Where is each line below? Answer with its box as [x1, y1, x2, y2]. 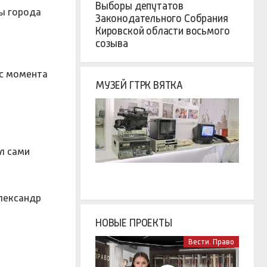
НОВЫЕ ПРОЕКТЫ [95, 216, 172, 229]
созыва [95, 38, 128, 50]
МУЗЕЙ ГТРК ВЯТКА [95, 79, 184, 92]
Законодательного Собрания [95, 13, 228, 25]
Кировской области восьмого [95, 25, 230, 38]
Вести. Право [188, 237, 234, 246]
